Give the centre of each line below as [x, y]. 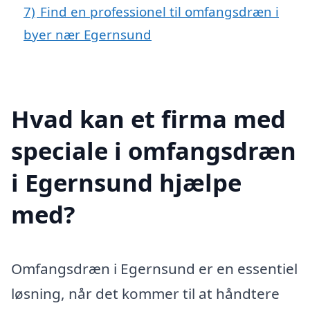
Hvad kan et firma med [148, 118]
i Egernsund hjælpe [126, 182]
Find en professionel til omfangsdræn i [159, 11]
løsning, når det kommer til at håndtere [145, 293]
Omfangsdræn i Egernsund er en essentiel [154, 268]
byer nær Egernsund [88, 34]
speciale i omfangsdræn [154, 150]
